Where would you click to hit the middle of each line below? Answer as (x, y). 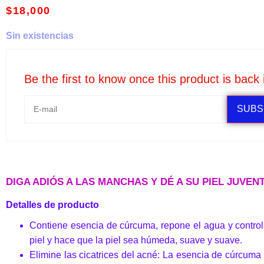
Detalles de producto (52, 204)
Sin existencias (40, 35)
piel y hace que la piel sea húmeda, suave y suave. (136, 240)
